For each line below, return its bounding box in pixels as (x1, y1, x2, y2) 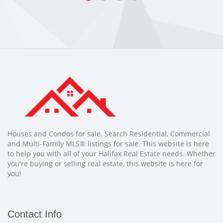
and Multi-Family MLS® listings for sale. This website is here (7, 139, 209, 149)
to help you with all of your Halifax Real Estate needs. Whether (7, 149, 216, 159)
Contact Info (7, 209, 62, 220)
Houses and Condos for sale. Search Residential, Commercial (7, 129, 210, 139)
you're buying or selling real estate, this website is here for (7, 159, 203, 169)
